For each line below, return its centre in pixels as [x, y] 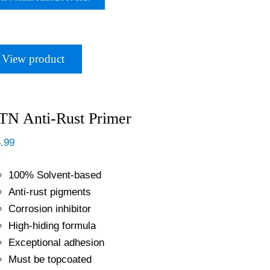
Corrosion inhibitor [49, 209]
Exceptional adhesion [56, 243]
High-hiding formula [52, 226]
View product [33, 59]
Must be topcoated [50, 259]
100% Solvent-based [55, 175]
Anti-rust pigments [49, 192]
